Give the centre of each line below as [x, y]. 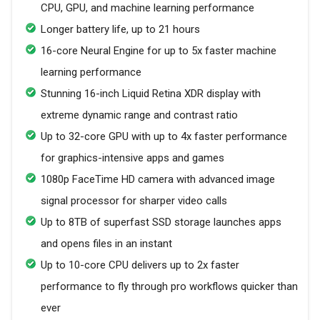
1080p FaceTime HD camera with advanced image [158, 179]
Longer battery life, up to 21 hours [120, 29]
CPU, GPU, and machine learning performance [147, 8]
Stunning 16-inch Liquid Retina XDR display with [151, 94]
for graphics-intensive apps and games [132, 158]
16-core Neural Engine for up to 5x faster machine [159, 51]
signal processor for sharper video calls [134, 201]
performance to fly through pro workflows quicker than [169, 286]
